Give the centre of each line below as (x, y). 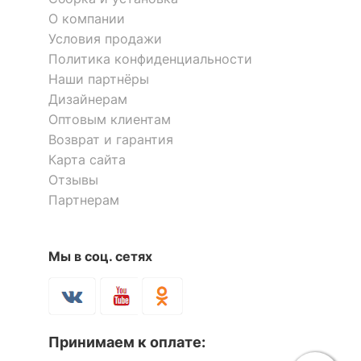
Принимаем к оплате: (127, 342)
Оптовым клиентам (110, 119)
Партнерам (84, 199)
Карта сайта (87, 159)
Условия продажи (105, 38)
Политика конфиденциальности (150, 58)
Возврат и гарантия (111, 139)
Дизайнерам (88, 99)
